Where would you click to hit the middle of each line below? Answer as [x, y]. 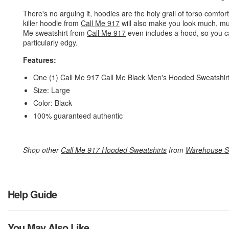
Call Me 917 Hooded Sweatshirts [114, 150]
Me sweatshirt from [55, 33]
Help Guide [32, 194]
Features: [41, 60]
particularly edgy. [50, 42]
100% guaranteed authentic [78, 116]
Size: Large [52, 90]
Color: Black [53, 103]
